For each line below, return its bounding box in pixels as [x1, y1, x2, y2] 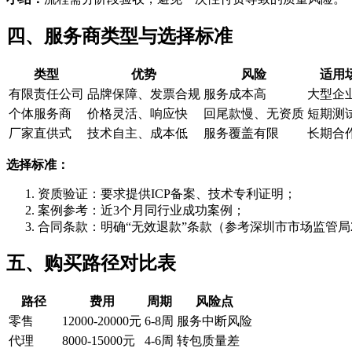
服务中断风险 [177, 314, 252, 328]
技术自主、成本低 [87, 126, 188, 140]
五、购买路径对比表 [6, 253, 176, 274]
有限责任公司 [9, 86, 84, 101]
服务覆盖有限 [203, 126, 279, 140]
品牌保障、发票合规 [87, 86, 200, 101]
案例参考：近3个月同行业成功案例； [38, 203, 245, 217]
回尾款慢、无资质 [203, 106, 304, 120]
